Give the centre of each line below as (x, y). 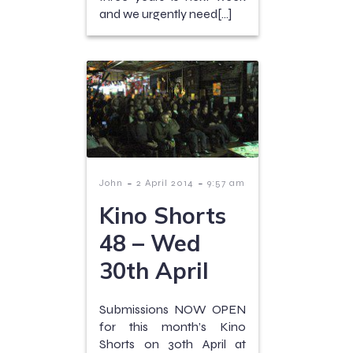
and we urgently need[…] (165, 14)
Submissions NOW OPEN (173, 309)
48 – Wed (150, 242)
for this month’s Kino (173, 326)
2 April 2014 (165, 182)
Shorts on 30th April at (173, 344)
